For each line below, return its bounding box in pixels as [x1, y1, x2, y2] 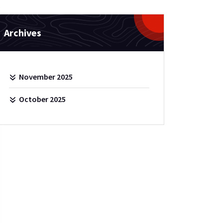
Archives [3, 26, 41, 39]
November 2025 [19, 72, 73, 82]
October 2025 [19, 94, 66, 105]
